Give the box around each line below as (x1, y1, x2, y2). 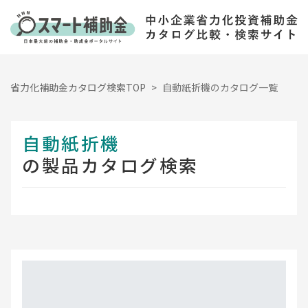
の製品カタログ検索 (22, 151, 199, 177)
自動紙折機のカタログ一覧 (162, 80, 278, 94)
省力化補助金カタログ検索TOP (10, 80, 146, 94)
